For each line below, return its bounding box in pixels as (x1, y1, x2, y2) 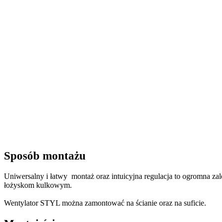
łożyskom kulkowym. (4, 181, 72, 190)
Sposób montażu (4, 150, 86, 163)
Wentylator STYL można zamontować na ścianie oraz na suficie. (4, 199, 206, 208)
